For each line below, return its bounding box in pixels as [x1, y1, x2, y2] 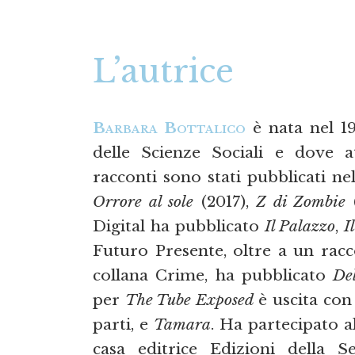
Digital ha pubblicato [93, 216, 265, 236]
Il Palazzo [264, 216, 336, 236]
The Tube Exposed [124, 290, 254, 310]
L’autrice [93, 51, 234, 91]
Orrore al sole [93, 192, 194, 212]
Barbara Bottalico [93, 118, 246, 138]
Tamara [154, 315, 211, 334]
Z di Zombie [256, 192, 346, 212]
